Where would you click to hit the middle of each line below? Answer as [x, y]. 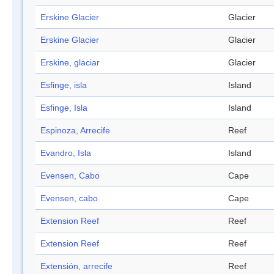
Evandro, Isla [66, 153]
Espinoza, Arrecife [75, 131]
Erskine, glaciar [70, 63]
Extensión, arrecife [76, 266]
